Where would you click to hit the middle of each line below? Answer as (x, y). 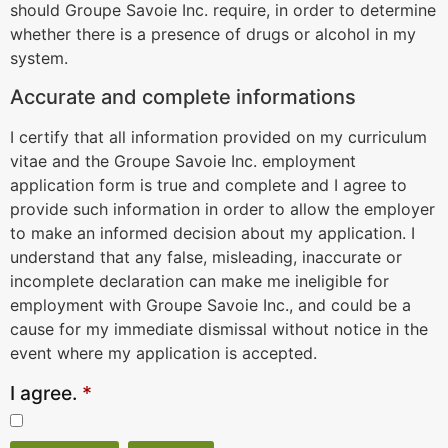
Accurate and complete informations (183, 96)
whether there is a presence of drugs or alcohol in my (213, 34)
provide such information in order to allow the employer (222, 208)
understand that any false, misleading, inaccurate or (206, 256)
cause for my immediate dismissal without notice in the (219, 328)
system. (39, 58)
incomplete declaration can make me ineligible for (199, 280)
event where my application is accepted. (163, 352)
